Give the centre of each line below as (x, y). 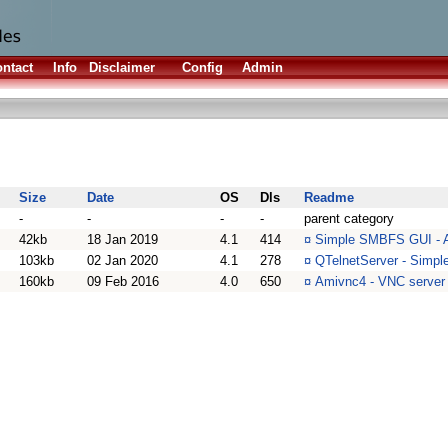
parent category (349, 218)
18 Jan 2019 (122, 239)
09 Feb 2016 (123, 281)
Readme (329, 197)
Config (202, 67)
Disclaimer (122, 67)
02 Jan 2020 (122, 260)
